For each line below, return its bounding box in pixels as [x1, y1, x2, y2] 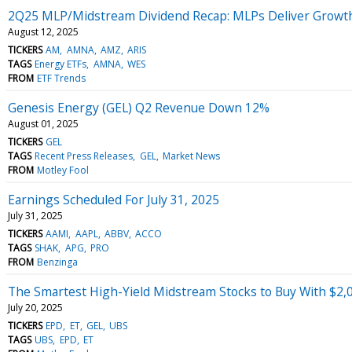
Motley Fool [37, 163, 90, 177]
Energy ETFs [35, 57, 87, 71]
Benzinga [37, 255, 79, 269]
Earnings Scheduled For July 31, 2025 [8, 190, 219, 208]
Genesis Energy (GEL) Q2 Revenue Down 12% [8, 98, 269, 116]
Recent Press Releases [35, 148, 134, 163]
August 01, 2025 [8, 116, 79, 130]
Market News [162, 148, 220, 163]
